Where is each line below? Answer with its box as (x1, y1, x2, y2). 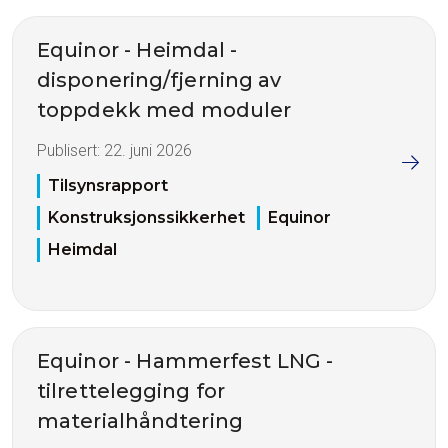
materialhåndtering (37, 408, 243, 433)
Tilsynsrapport (48, 175, 168, 195)
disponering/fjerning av (37, 68, 282, 93)
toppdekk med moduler (37, 98, 292, 123)
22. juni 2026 (104, 141, 192, 161)
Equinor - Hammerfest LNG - (37, 348, 334, 373)
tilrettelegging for (37, 378, 226, 403)
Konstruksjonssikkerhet (48, 207, 245, 227)
